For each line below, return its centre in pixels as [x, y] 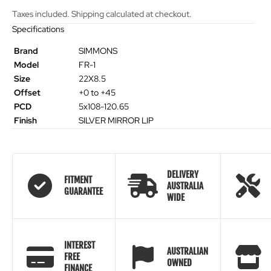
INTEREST [80, 246]
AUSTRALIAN [188, 251]
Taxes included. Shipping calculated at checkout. [102, 14]
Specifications [38, 29]
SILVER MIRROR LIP [116, 120]
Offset [27, 92]
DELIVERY [183, 174]
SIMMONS [98, 51]
